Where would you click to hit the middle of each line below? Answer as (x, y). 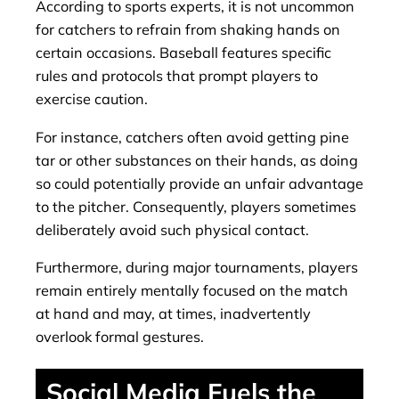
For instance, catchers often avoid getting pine (192, 137)
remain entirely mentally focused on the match (192, 290)
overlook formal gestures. (120, 336)
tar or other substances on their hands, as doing (197, 160)
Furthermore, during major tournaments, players (197, 267)
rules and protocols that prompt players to (177, 76)
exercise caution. (92, 99)
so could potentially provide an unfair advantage (199, 183)
